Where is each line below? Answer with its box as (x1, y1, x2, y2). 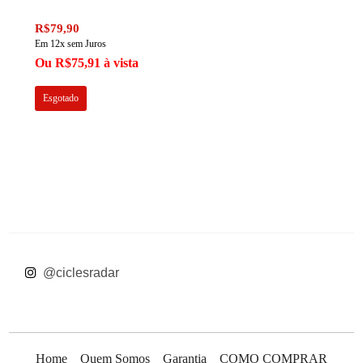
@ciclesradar (40, 266, 120, 280)
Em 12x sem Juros (35, 38, 107, 50)
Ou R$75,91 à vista (35, 56, 139, 70)
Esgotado (43, 92, 79, 105)
